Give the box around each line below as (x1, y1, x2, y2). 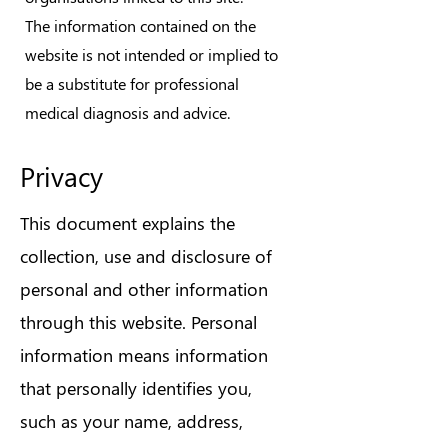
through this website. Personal (20, 310, 257, 334)
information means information (20, 343, 268, 367)
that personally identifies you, (20, 376, 252, 400)
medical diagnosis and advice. (25, 102, 230, 123)
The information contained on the (25, 15, 256, 36)
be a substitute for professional (25, 73, 239, 94)
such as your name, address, (20, 409, 243, 433)
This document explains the (20, 211, 235, 235)
